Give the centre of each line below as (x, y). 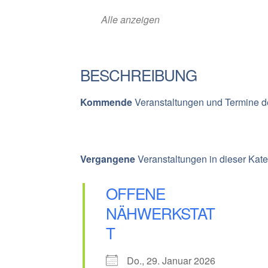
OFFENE (135, 193)
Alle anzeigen (130, 20)
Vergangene (107, 159)
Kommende (106, 102)
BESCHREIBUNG (138, 75)
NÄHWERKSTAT (160, 213)
